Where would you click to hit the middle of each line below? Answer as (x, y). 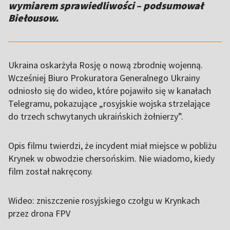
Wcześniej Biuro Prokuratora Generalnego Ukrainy (104, 78)
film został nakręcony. (51, 171)
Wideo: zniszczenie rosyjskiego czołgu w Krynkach (104, 201)
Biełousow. (33, 18)
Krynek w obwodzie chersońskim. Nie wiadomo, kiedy (111, 159)
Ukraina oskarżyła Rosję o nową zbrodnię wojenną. (106, 65)
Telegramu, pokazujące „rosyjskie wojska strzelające (109, 104)
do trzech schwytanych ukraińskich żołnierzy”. (96, 117)
